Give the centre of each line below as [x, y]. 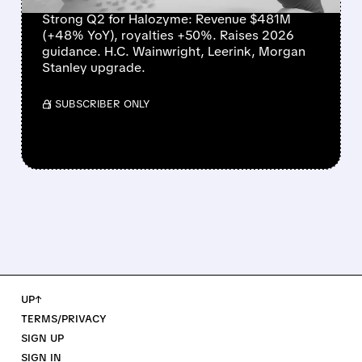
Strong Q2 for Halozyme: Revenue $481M [166, 19]
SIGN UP [42, 339]
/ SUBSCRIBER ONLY [98, 104]
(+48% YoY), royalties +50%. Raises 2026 [168, 36]
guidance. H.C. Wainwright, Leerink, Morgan [173, 52]
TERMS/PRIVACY [63, 319]
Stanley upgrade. [93, 68]
